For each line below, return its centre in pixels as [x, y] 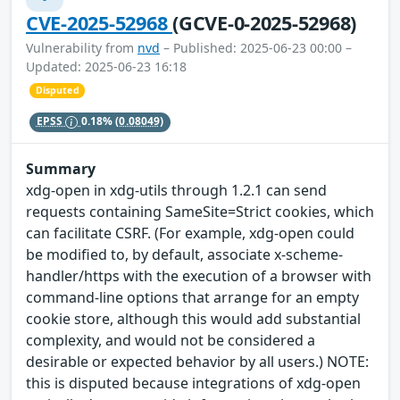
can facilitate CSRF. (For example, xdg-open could [190, 233]
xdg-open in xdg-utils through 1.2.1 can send [176, 191]
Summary [61, 169]
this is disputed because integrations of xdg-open [193, 383]
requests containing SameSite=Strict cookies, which [200, 212]
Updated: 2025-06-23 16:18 [106, 66]
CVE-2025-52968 [100, 22]
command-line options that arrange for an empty [192, 298]
